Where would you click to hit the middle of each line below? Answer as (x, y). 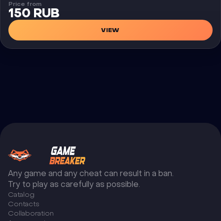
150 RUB (34, 14)
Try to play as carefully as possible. (74, 184)
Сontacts (24, 204)
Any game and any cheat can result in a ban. (91, 174)
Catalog (21, 195)
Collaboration (31, 214)
